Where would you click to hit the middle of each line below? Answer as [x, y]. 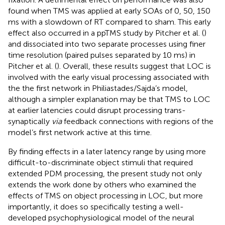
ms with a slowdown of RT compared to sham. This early [109, 22]
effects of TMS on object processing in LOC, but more [105, 196]
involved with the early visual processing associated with [108, 77]
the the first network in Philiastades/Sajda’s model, [98, 88]
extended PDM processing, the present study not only [105, 174]
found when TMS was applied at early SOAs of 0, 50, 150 [109, 11]
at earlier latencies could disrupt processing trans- [97, 110]
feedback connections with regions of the [138, 121]
